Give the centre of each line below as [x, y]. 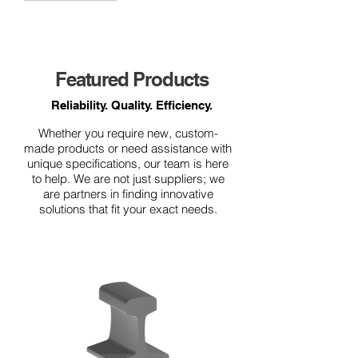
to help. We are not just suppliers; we [128, 179]
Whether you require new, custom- [128, 133]
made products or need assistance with [128, 148]
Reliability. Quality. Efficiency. [132, 105]
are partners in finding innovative [128, 194]
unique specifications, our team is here [128, 163]
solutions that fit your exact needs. [128, 209]
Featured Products [132, 79]
